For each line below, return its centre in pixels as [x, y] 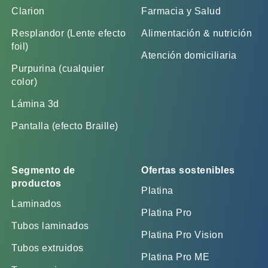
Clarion [28, 11]
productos [36, 183]
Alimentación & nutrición [197, 33]
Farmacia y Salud [181, 11]
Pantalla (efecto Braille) [65, 126]
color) [25, 82]
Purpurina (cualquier [58, 68]
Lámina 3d [35, 104]
